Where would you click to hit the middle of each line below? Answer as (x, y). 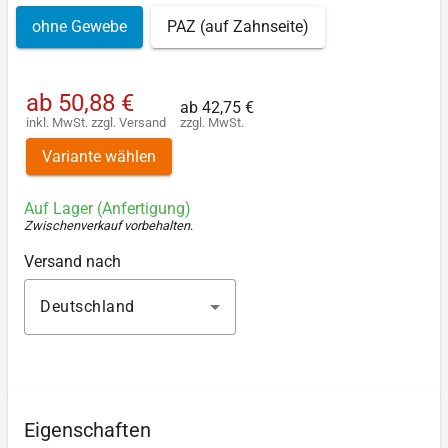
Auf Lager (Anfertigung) (107, 209)
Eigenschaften (87, 430)
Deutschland (87, 307)
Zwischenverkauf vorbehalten (107, 226)
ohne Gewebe (79, 27)
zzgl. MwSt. (212, 122)
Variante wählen (99, 156)
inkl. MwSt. (58, 122)
